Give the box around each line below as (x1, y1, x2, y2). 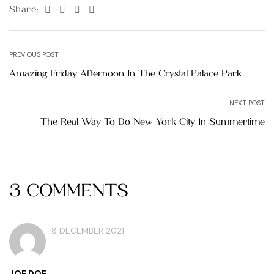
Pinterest (94, 2, 135, 15)
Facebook (52, 2, 97, 15)
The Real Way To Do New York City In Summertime (40, 117, 265, 127)
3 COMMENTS (9, 182, 129, 201)
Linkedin (81, 2, 117, 15)
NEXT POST (229, 98, 265, 108)
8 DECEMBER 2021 (51, 225, 124, 237)
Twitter (67, 2, 100, 15)
